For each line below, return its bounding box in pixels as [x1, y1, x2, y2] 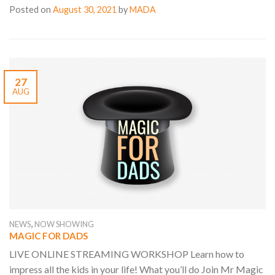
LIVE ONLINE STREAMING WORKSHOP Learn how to [9, 247, 244, 260]
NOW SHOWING [34, 219, 94, 230]
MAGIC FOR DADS [9, 230, 88, 242]
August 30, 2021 [53, 4, 117, 15]
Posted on [9, 4, 53, 15]
